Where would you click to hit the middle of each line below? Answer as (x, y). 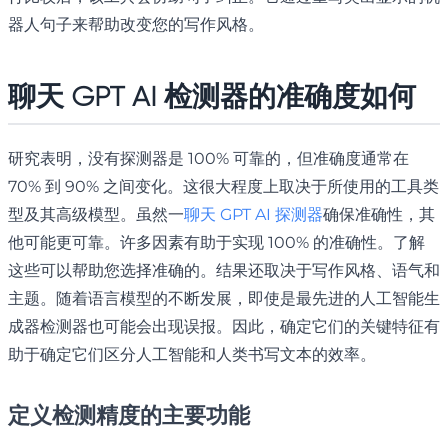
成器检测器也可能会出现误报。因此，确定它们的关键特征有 (224, 327)
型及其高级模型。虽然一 (96, 215)
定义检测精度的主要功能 (129, 416)
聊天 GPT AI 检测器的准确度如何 (212, 97)
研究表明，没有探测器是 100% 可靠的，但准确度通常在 (208, 159)
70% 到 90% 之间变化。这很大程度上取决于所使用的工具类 (223, 187)
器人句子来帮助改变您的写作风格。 (136, 25)
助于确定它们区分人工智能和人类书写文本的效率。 (192, 355)
